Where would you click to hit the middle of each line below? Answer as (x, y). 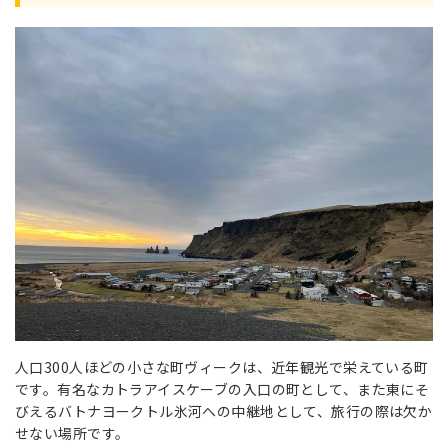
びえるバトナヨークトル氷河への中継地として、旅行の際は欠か (224, 410)
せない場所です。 (72, 432)
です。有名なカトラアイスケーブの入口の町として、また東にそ (222, 388)
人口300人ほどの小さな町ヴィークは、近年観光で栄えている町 (222, 366)
